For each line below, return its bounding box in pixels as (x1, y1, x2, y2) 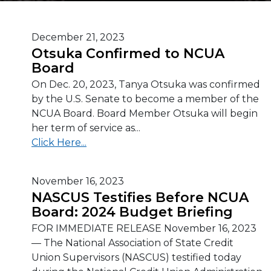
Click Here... (31, 137, 87, 148)
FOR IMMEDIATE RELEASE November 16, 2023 (31, 223, 256, 234)
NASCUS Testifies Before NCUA (31, 189, 249, 206)
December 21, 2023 (31, 31, 125, 43)
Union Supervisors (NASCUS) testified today (31, 252, 241, 263)
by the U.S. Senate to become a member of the (31, 93, 259, 105)
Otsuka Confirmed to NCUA (31, 45, 224, 62)
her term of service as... (31, 122, 140, 134)
